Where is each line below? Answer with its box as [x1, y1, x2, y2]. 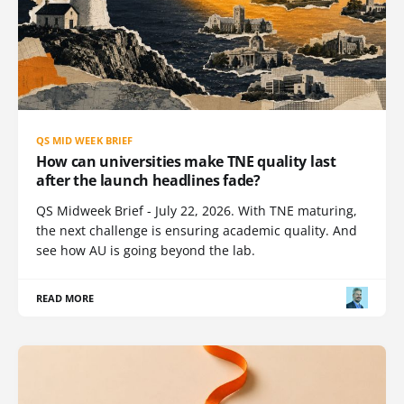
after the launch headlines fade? [36, 170, 261, 190]
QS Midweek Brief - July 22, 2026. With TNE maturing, [36, 201, 357, 219]
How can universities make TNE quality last [36, 151, 336, 171]
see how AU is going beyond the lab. [36, 241, 255, 259]
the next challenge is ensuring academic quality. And [36, 221, 357, 239]
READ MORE [36, 290, 95, 305]
